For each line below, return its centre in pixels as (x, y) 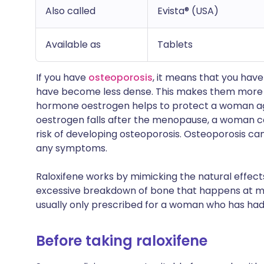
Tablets (175, 44)
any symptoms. (72, 148)
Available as (73, 44)
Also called (70, 11)
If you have (62, 77)
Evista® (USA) (188, 11)
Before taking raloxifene (122, 241)
